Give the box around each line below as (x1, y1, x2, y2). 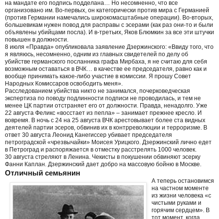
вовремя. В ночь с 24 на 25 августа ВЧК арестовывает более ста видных (5, 116, 205, 124)
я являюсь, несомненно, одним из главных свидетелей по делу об (5, 50, 188, 58)
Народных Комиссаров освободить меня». (5, 80, 123, 87)
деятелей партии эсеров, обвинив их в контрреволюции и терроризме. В (5, 124, 207, 131)
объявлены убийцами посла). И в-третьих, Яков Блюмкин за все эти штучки (5, 28, 214, 36)
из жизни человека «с (152, 192, 211, 199)
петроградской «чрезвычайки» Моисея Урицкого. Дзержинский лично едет (5, 138, 212, 146)
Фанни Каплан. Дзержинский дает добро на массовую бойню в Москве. (5, 160, 201, 168)
